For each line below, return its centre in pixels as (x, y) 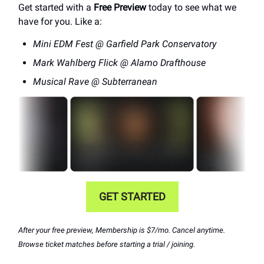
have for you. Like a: (60, 22)
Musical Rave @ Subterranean (95, 82)
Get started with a (56, 8)
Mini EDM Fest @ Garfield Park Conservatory (125, 44)
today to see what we (191, 8)
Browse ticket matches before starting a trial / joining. (107, 244)
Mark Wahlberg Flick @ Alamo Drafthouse (119, 63)
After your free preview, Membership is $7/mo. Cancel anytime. (122, 230)
